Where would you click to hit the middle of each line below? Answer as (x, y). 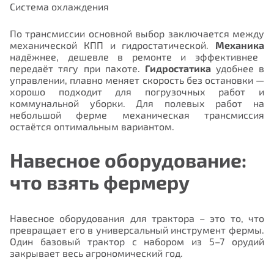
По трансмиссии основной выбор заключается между (137, 33)
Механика (240, 45)
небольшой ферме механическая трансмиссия (137, 114)
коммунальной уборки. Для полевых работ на (137, 103)
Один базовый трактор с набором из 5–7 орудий (137, 242)
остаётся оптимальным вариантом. (92, 126)
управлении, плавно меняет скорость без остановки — (137, 80)
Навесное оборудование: (128, 160)
